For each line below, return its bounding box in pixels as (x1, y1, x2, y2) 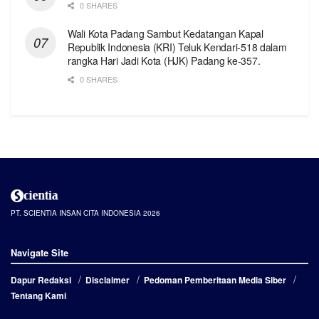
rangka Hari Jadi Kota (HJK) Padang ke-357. (68, 53, 261, 68)
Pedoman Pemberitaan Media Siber (144, 273, 286, 287)
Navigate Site (11, 246, 68, 260)
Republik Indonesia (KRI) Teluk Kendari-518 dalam (68, 39, 287, 54)
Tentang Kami (11, 289, 66, 303)
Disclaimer (85, 273, 130, 287)
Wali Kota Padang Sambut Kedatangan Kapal (68, 26, 263, 41)
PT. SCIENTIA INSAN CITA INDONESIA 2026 (11, 208, 160, 219)
